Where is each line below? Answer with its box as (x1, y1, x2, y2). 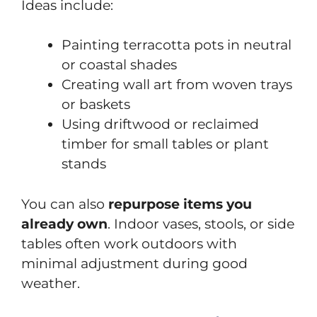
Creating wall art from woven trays (62, 76, 292, 93)
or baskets (62, 96, 130, 113)
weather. (21, 275, 80, 292)
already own (21, 215, 108, 232)
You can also (21, 195, 108, 212)
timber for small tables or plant (62, 136, 269, 152)
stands (62, 156, 106, 172)
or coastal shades (62, 57, 177, 73)
